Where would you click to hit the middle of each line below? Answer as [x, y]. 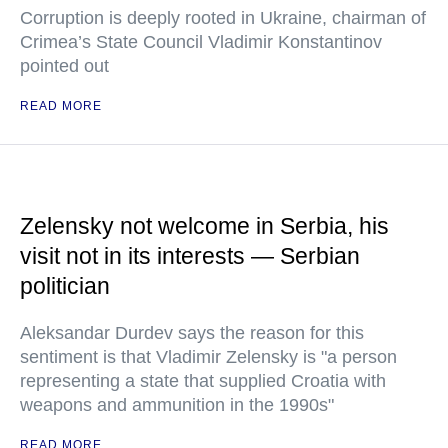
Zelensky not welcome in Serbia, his [204, 226]
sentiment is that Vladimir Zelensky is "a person [208, 357]
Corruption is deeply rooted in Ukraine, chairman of [223, 18]
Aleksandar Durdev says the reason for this [192, 333]
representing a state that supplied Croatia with [203, 381]
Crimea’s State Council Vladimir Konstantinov [201, 42]
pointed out [64, 66]
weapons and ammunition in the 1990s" [177, 405]
